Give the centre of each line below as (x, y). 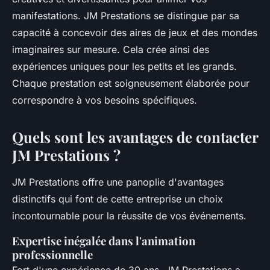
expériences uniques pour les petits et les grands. (124, 66)
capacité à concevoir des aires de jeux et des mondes (135, 32)
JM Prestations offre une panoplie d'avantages (118, 182)
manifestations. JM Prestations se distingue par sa (126, 15)
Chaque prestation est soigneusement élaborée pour (131, 83)
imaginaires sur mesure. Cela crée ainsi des (111, 49)
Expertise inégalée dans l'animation (104, 240)
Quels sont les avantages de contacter (135, 137)
